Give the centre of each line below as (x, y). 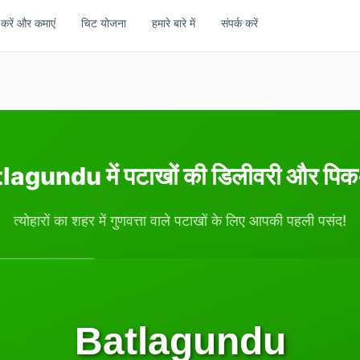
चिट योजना (104, 23)
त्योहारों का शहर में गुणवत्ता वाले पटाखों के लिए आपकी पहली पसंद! (180, 221)
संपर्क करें (239, 23)
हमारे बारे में (174, 23)
